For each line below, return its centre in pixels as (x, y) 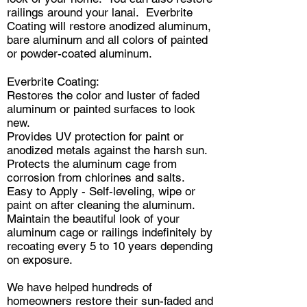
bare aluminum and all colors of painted (107, 39)
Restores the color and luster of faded (103, 95)
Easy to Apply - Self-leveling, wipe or (101, 191)
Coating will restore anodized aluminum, (109, 26)
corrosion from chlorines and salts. (98, 177)
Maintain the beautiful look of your (93, 218)
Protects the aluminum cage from (92, 163)
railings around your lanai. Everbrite (100, 12)
